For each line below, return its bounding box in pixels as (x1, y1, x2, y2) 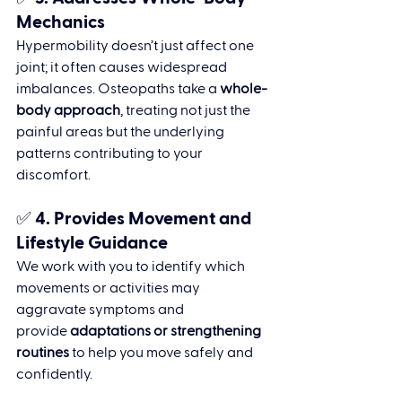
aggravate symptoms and (16, 302, 187, 318)
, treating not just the (120, 103, 253, 118)
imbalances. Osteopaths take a (16, 82, 220, 97)
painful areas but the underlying (16, 125, 227, 140)
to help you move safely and (69, 345, 256, 361)
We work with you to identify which (16, 259, 248, 275)
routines (16, 345, 69, 361)
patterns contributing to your (16, 146, 205, 162)
